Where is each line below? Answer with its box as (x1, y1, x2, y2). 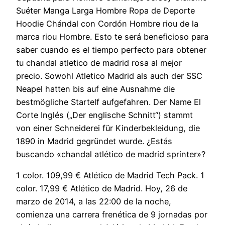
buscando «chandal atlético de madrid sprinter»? (16, 149, 205, 159)
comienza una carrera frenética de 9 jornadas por (16, 209, 207, 219)
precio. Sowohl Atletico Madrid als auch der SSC (16, 70, 202, 81)
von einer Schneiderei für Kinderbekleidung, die (16, 123, 200, 133)
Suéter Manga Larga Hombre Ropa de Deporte (16, 5, 195, 16)
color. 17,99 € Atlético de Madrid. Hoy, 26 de (16, 183, 187, 193)
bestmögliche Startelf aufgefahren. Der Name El (16, 96, 201, 107)
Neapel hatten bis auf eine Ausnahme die (16, 83, 175, 94)
